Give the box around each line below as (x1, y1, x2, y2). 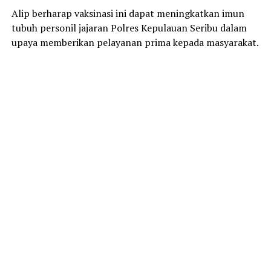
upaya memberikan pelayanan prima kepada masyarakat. (11, 36, 259, 50)
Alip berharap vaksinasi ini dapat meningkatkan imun (11, 7, 244, 21)
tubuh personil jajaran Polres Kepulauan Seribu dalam (11, 21, 247, 35)
